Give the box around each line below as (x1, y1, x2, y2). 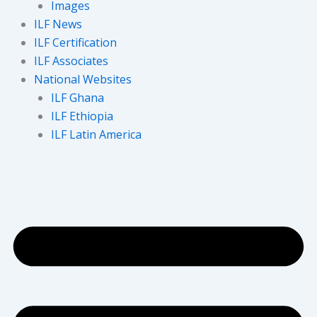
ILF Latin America (51, 126, 142, 142)
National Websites (34, 71, 132, 87)
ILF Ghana (51, 89, 104, 105)
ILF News (34, 16, 82, 32)
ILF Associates (34, 52, 108, 69)
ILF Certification (34, 34, 117, 50)
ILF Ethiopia (51, 108, 113, 124)
